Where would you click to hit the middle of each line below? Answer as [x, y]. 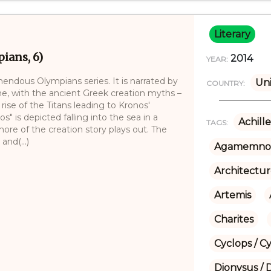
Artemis [232, 195]
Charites [233, 219]
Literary [232, 34]
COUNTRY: [225, 83]
